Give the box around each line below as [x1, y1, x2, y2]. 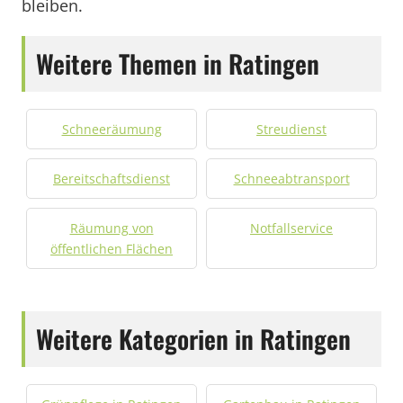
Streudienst [256, 121, 327, 138]
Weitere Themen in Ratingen [36, 45, 319, 82]
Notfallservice [250, 219, 333, 237]
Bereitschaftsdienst [53, 170, 170, 187]
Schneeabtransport [233, 170, 350, 187]
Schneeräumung [61, 121, 162, 138]
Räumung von [69, 219, 154, 237]
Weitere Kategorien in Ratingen [36, 320, 351, 357]
